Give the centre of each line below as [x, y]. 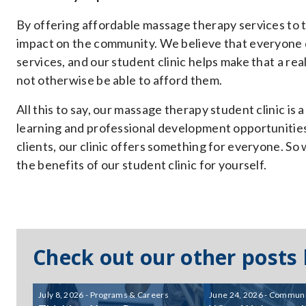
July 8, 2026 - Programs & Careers [103, 295]
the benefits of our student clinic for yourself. [142, 165]
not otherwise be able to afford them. [120, 80]
